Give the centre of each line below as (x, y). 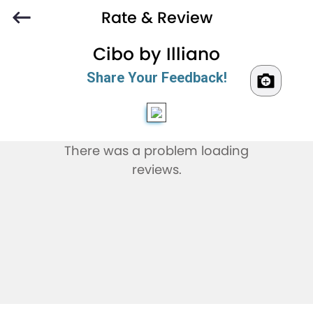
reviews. (156, 170)
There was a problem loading (156, 151)
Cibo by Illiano (156, 54)
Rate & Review (156, 17)
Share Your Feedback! (156, 78)
